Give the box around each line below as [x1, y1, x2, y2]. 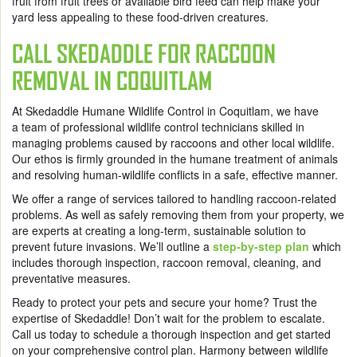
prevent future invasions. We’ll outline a [12, 238, 213, 255]
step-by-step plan [213, 238, 309, 255]
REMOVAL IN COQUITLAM [12, 67, 222, 96]
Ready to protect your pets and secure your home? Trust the [12, 294, 317, 311]
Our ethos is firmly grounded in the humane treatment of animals [12, 151, 338, 167]
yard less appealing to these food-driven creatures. [12, 9, 272, 25]
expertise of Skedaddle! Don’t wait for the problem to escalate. [12, 310, 325, 327]
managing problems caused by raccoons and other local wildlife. [12, 135, 335, 151]
